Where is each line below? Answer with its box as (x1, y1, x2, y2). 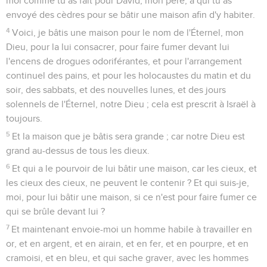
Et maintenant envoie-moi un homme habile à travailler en (11, 224, 253, 234)
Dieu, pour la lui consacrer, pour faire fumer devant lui (6, 42, 229, 52)
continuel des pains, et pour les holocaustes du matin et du (6, 70, 251, 80)
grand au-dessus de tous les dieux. (6, 145, 150, 156)
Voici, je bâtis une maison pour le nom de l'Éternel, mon (12, 27, 244, 38)
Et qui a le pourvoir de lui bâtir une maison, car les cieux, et (12, 163, 257, 173)
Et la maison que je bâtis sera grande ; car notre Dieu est (12, 131, 246, 141)
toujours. (6, 113, 42, 123)
